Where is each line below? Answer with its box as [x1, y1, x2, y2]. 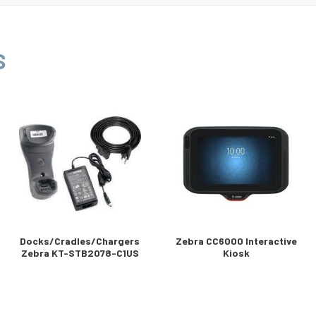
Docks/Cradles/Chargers [20, 234, 140, 247]
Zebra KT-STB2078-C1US [20, 246, 139, 259]
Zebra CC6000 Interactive [175, 234, 297, 247]
